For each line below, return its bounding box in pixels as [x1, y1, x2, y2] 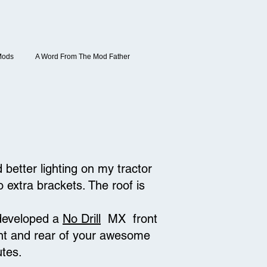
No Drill [63, 212, 101, 226]
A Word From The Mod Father [35, 52, 130, 61]
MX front [101, 212, 157, 226]
